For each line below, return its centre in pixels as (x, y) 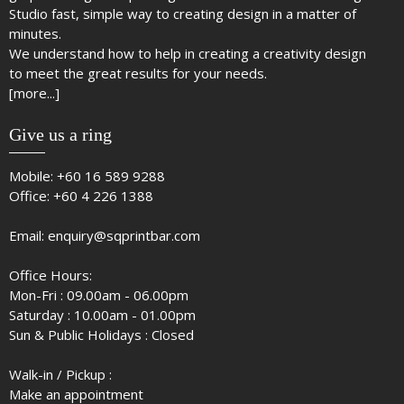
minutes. (35, 34)
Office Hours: (50, 275)
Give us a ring (60, 135)
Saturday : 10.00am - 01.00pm (102, 315)
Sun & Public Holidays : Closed (101, 335)
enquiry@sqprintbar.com (124, 236)
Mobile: (33, 176)
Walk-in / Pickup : (60, 375)
